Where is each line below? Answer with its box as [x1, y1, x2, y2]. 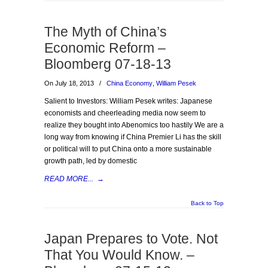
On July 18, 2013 [44, 80, 96, 87]
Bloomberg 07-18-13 [44, 56, 171, 72]
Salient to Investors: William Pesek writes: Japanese [44, 97, 212, 105]
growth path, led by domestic [44, 157, 137, 165]
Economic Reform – [44, 40, 166, 56]
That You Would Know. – [44, 247, 194, 263]
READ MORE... [44, 175, 93, 183]
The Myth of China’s [44, 24, 167, 39]
